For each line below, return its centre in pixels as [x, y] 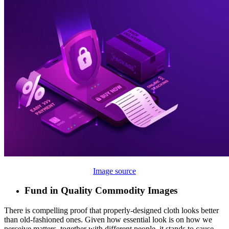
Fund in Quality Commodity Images [101, 191]
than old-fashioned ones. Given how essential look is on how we [108, 220]
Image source [114, 171]
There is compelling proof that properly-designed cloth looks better [111, 211]
